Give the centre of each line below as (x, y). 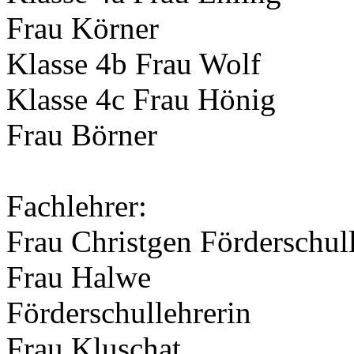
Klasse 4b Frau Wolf (134, 64)
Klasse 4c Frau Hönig (141, 100)
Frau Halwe (79, 277)
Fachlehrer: (77, 206)
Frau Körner (83, 28)
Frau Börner (82, 135)
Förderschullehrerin (129, 313)
